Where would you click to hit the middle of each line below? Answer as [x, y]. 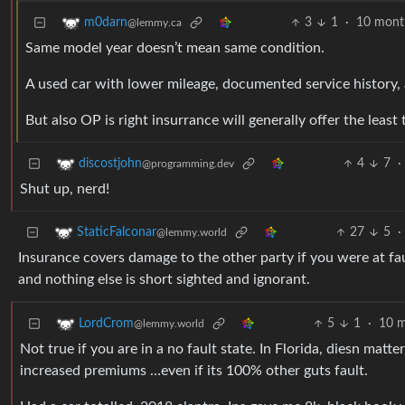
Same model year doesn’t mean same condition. [175, 48]
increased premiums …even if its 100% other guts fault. [194, 371]
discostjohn [110, 164]
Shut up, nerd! [65, 189]
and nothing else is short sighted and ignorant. [164, 280]
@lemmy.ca [155, 23]
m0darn [106, 23]
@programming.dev [188, 164]
